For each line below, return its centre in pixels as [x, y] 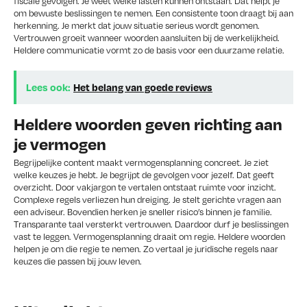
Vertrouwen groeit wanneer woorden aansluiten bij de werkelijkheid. [147, 37]
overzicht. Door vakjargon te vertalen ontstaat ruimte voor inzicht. [145, 187]
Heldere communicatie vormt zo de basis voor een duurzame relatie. [149, 50]
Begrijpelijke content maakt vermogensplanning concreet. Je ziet [141, 163]
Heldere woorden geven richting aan [148, 123]
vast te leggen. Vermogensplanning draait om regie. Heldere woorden [149, 237]
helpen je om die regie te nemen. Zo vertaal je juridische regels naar [146, 249]
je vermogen [60, 143]
